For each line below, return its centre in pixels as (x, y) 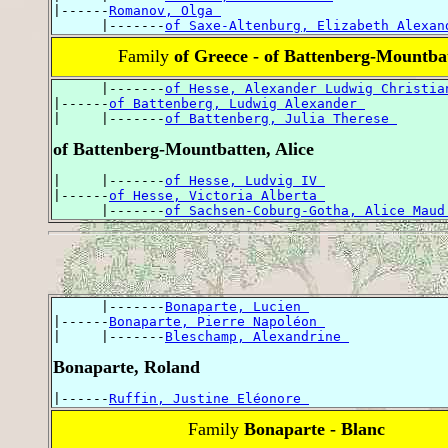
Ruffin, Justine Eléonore (209, 399)
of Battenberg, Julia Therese (281, 118)
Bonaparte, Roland (126, 367)
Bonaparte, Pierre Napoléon (217, 322)
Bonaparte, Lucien (237, 307)
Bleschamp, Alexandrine (257, 337)
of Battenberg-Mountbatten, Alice (183, 148)
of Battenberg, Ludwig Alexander (237, 103)
